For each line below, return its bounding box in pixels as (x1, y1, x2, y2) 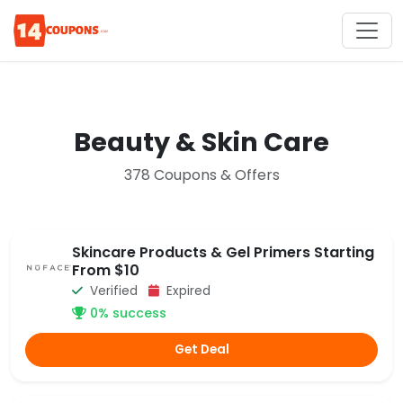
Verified (86, 282, 148, 300)
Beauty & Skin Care (74, 124, 329, 160)
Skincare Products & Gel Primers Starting (72, 242, 374, 263)
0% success (86, 304, 166, 322)
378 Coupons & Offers (123, 165, 280, 185)
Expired (163, 282, 210, 300)
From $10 (72, 260, 139, 281)
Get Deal (174, 340, 229, 358)
